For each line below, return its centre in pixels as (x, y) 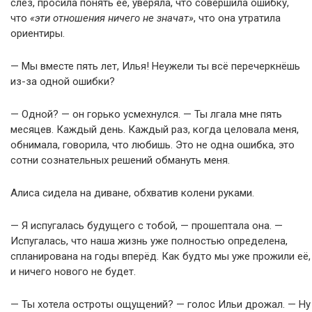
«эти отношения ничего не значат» (112, 18)
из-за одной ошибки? (63, 81)
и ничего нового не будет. (73, 272)
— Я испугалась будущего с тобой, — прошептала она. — (147, 226)
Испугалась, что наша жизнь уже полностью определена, (149, 241)
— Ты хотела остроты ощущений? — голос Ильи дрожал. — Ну (161, 304)
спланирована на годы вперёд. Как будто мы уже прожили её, (161, 256)
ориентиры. (38, 33)
